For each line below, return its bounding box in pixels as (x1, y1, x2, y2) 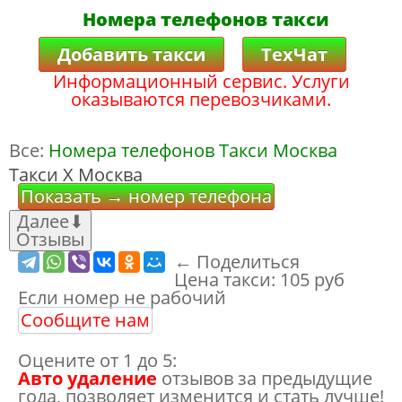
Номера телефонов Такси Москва (48, 138, 337, 162)
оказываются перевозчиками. (71, 86, 331, 111)
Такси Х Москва (9, 162, 143, 187)
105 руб (280, 267, 345, 292)
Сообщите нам (21, 308, 150, 332)
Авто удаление (18, 366, 157, 390)
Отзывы (16, 227, 84, 251)
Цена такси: (174, 267, 280, 292)
